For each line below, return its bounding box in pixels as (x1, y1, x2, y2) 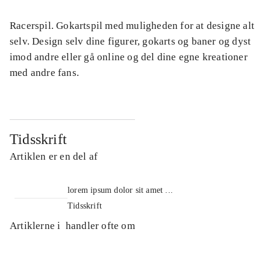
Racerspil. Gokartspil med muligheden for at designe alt (10, 19, 255, 31)
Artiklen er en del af (10, 150, 98, 162)
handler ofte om (65, 219, 135, 231)
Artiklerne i (10, 219, 63, 231)
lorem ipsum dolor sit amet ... (67, 185, 173, 195)
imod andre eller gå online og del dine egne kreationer (10, 51, 248, 63)
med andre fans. (10, 66, 79, 78)
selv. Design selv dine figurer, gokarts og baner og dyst (10, 35, 251, 47)
